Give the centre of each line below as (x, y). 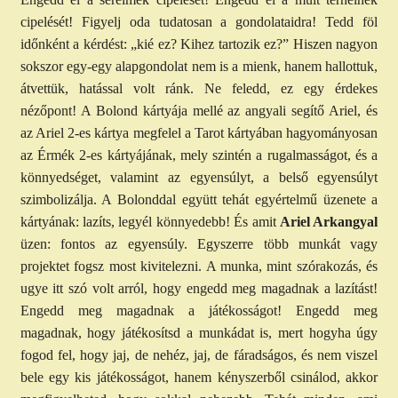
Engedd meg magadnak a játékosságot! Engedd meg (199, 311)
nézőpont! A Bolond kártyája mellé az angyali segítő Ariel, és (199, 111)
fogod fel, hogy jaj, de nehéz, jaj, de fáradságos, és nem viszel (199, 355)
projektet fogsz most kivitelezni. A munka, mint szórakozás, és (199, 267)
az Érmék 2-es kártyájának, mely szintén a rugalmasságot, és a (199, 155)
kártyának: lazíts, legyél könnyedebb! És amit (150, 222)
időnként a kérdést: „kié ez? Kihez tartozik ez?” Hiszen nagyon (199, 44)
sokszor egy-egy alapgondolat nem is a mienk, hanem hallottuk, (199, 67)
